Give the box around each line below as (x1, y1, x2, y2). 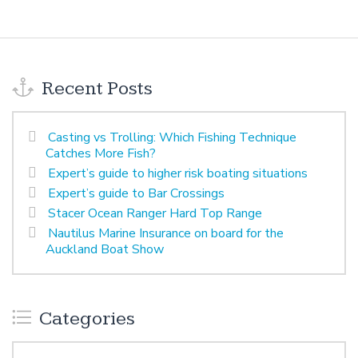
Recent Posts (38, 78, 153, 101)
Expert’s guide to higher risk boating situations (48, 165, 308, 183)
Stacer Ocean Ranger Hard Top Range (48, 205, 262, 223)
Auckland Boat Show (46, 241, 164, 259)
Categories (35, 308, 135, 331)
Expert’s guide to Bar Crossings (48, 185, 225, 203)
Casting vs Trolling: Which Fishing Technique (48, 129, 296, 147)
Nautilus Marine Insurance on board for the (48, 225, 284, 243)
